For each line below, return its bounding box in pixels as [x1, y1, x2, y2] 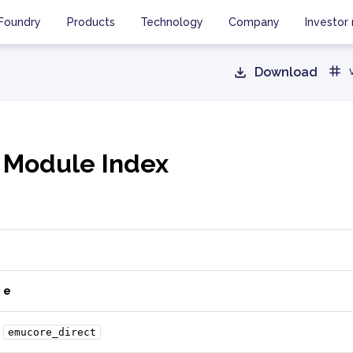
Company [229, 15, 280, 28]
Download [255, 65, 318, 80]
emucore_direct [8, 326, 96, 338]
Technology [140, 15, 203, 28]
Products [67, 15, 115, 28]
